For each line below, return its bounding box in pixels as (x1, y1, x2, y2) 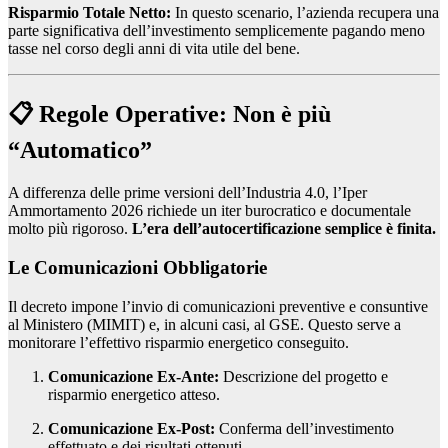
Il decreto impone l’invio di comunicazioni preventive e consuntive (8, 297, 428, 315)
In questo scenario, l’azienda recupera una (171, 4, 439, 22)
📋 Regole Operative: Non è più (8, 101, 331, 128)
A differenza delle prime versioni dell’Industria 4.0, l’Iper (8, 184, 367, 202)
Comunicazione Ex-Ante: (48, 367, 219, 385)
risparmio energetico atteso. (48, 385, 220, 403)
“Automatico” (8, 137, 152, 164)
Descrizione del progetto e (219, 367, 388, 385)
